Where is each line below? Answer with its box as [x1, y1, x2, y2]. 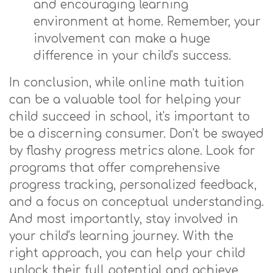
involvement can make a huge [34, 32, 210, 45]
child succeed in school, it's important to [9, 110, 250, 123]
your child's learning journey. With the [9, 230, 233, 243]
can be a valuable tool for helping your [9, 93, 241, 106]
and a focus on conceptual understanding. [9, 196, 264, 208]
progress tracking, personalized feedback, [9, 179, 257, 191]
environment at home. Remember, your [34, 15, 261, 28]
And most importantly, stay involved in [9, 213, 238, 225]
